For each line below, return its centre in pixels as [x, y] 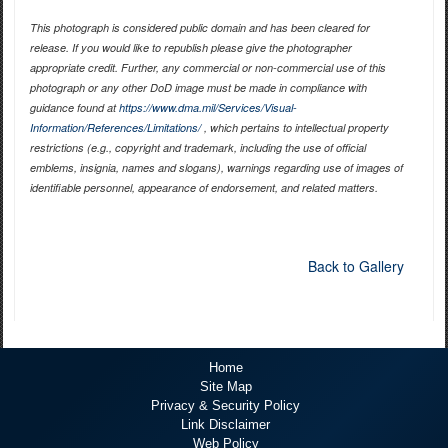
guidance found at [74, 108]
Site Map [225, 387]
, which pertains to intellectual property [294, 128]
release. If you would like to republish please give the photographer [190, 48]
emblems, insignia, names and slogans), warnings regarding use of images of [216, 168]
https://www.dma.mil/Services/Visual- [207, 108]
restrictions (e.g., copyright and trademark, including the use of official [197, 148]
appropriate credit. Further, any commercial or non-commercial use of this [207, 68]
